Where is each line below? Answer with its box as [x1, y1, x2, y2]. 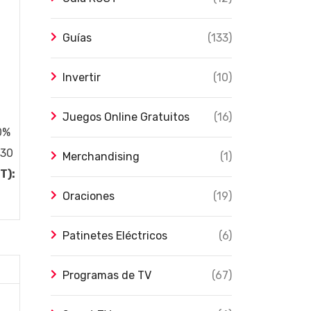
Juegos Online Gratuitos [62, 110, 190, 124]
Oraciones [62, 190, 115, 203]
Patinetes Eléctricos [62, 229, 167, 242]
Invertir [62, 71, 101, 84]
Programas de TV [62, 269, 151, 282]
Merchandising [62, 150, 140, 163]
